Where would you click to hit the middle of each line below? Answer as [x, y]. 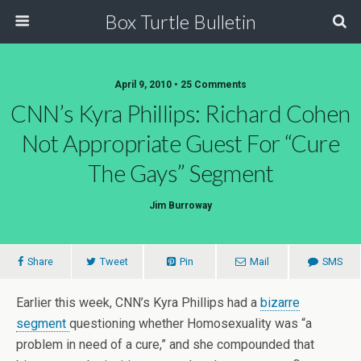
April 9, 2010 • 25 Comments [180, 85]
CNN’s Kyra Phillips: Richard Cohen [180, 114]
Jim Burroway [180, 205]
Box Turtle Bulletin [180, 21]
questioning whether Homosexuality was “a [191, 324]
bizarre [280, 303]
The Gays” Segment [180, 173]
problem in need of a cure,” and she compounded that [165, 344]
